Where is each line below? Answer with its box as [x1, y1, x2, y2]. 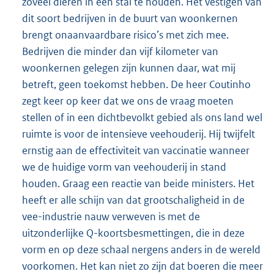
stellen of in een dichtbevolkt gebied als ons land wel [22, 111, 262, 125]
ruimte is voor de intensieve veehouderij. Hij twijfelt [22, 127, 255, 141]
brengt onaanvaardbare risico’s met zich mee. [22, 28, 229, 42]
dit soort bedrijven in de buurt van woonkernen [22, 12, 238, 26]
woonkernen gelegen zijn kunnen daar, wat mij [22, 61, 235, 75]
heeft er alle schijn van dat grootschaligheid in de [22, 193, 245, 207]
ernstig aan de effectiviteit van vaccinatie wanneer [22, 144, 250, 158]
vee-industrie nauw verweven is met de [22, 210, 200, 224]
